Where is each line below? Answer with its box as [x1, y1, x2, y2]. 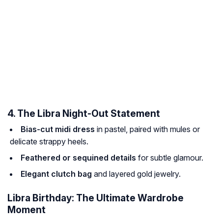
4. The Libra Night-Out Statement [7, 108, 160, 120]
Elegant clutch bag [21, 169, 92, 179]
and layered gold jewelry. [92, 169, 181, 179]
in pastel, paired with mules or [95, 124, 200, 135]
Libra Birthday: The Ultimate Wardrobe [7, 192, 184, 204]
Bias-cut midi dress [21, 124, 95, 135]
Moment [7, 204, 46, 216]
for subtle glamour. [136, 153, 203, 163]
